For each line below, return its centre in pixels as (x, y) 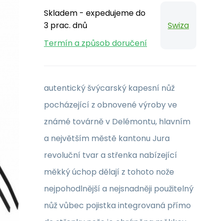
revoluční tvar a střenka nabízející (110, 155)
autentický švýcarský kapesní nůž (109, 88)
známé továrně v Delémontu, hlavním (117, 122)
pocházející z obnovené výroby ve (110, 105)
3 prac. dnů (66, 25)
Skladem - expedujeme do (95, 13)
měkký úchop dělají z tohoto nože (109, 172)
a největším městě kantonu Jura (107, 138)
